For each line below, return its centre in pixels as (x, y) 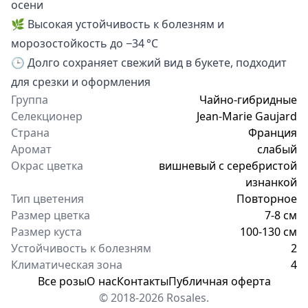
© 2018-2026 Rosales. (154, 297)
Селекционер (47, 116)
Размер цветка (51, 215)
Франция (273, 132)
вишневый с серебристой (228, 165)
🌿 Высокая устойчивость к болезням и (118, 24)
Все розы (62, 281)
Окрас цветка (47, 165)
